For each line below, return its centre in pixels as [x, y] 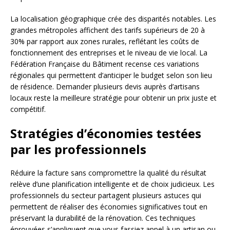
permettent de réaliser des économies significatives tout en [109, 206]
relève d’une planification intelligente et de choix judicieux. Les [112, 184]
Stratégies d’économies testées [106, 133]
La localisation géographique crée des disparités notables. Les [113, 18]
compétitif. [28, 109]
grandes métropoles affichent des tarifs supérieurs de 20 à [108, 30]
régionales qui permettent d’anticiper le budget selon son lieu [111, 75]
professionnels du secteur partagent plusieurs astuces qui [106, 195]
